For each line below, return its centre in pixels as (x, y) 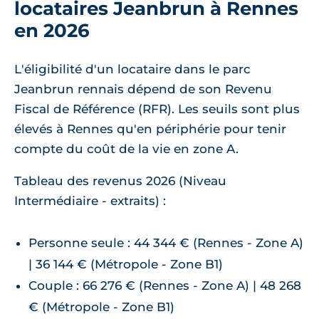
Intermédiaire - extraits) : (90, 201)
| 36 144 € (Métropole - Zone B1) (126, 265)
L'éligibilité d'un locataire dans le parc (132, 69)
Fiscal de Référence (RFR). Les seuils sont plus (157, 109)
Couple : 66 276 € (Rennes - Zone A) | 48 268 (165, 286)
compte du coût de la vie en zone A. (126, 149)
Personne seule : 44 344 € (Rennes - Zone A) (166, 243)
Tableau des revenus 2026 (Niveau (120, 181)
